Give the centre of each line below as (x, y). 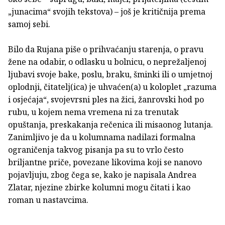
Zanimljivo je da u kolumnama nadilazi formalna (102, 137)
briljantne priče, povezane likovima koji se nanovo (105, 162)
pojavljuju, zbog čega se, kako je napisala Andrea (102, 175)
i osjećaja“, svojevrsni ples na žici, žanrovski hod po (106, 99)
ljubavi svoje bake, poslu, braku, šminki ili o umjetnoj (110, 74)
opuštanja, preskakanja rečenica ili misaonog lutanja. (110, 124)
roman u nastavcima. (48, 200)
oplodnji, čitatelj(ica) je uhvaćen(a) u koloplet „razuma (112, 87)
